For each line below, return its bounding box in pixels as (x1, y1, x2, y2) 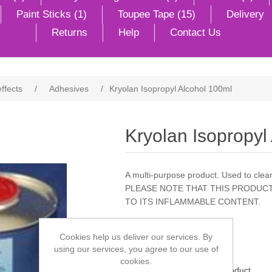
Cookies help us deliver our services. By (59, 231, 212, 242)
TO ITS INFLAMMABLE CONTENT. (124, 197, 260, 206)
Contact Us (170, 27, 221, 38)
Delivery (226, 8, 264, 20)
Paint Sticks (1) (16, 8, 87, 20)
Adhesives (49, 84, 89, 93)
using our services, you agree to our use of (53, 243, 219, 254)
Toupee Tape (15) (118, 8, 195, 20)
